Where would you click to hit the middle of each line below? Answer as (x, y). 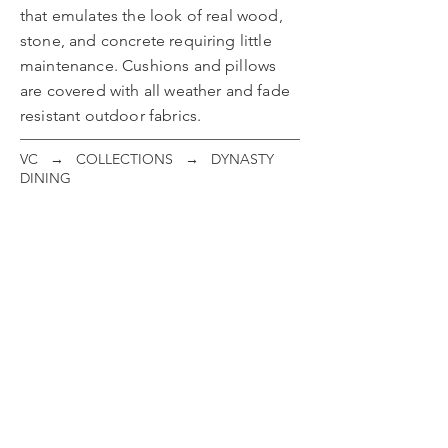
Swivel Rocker (209, 218)
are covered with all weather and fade (155, 90)
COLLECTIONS (124, 159)
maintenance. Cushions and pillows (148, 65)
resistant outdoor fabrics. (113, 115)
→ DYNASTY (223, 159)
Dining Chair (61, 218)
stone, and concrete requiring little (146, 40)
